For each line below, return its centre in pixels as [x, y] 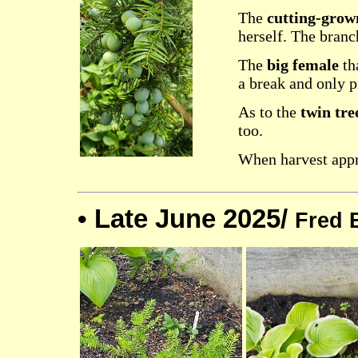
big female [303, 64]
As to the [269, 111]
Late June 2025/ [195, 218]
